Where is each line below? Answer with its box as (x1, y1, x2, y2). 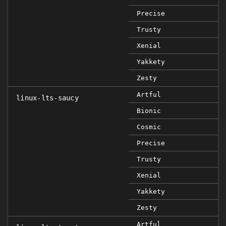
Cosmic (137, 123, 161, 131)
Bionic (137, 107, 161, 115)
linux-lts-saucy (16, 94, 79, 102)
